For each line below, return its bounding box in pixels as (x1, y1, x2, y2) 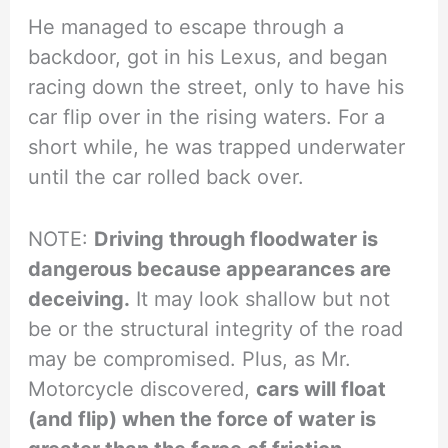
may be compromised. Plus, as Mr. (28, 347, 352, 372)
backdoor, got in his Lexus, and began (28, 45, 389, 70)
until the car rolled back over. (28, 165, 305, 190)
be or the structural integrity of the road (28, 317, 404, 342)
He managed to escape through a (28, 15, 345, 40)
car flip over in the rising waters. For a (28, 105, 386, 130)
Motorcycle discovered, (28, 377, 257, 402)
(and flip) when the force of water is (28, 407, 377, 432)
